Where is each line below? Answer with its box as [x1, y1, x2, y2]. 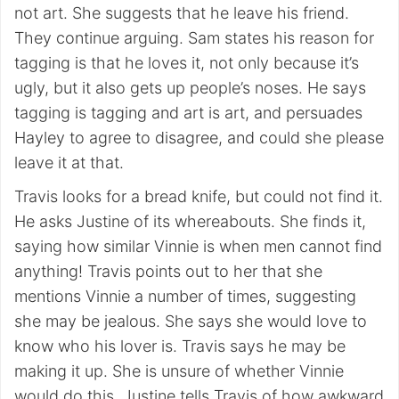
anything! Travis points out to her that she [14, 262, 322, 281]
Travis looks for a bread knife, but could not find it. [14, 187, 383, 206]
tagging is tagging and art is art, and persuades [14, 103, 362, 122]
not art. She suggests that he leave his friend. [14, 4, 349, 22]
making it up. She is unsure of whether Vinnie [14, 362, 344, 380]
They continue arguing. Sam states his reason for [14, 28, 374, 47]
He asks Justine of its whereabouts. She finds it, [14, 212, 366, 231]
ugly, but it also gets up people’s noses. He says [14, 78, 366, 97]
